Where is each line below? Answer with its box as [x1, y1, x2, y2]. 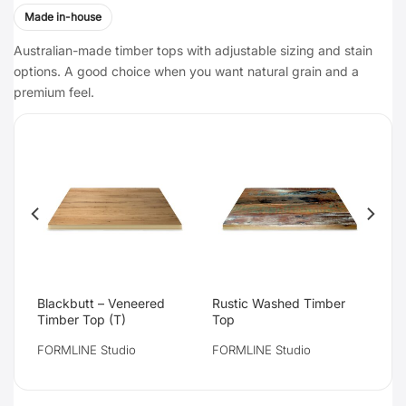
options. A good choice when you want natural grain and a [14, 63, 359, 79]
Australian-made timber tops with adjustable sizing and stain [14, 42, 372, 58]
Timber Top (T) [36, 311, 126, 327]
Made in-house [24, 9, 101, 24]
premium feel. [14, 83, 94, 100]
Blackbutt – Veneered [36, 295, 165, 311]
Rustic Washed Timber [211, 295, 345, 311]
